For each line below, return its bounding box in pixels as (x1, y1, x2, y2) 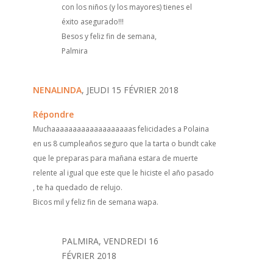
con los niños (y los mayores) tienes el (61, 1, 192, 12)
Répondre (32, 108, 74, 120)
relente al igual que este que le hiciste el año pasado (32, 167, 214, 178)
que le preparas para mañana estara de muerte (32, 152, 198, 163)
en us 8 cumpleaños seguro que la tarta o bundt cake (32, 138, 216, 149)
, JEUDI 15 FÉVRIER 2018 (81, 83, 179, 96)
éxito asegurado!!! (61, 16, 124, 27)
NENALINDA (32, 83, 82, 96)
